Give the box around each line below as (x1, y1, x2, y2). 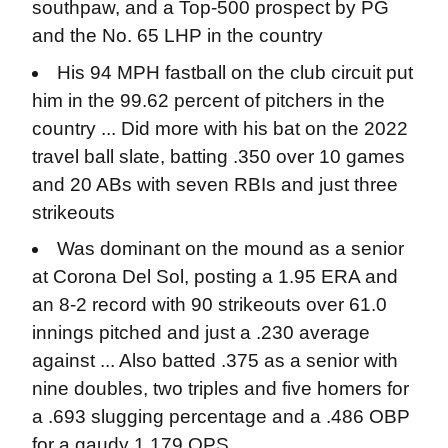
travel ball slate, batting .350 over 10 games (31, 145, 405, 167)
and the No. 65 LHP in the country (31, 24, 323, 46)
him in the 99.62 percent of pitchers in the (31, 89, 385, 111)
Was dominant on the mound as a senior (57, 238, 405, 260)
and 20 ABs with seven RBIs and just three (31, 173, 398, 195)
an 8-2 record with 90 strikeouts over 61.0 (31, 294, 387, 316)
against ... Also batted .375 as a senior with (31, 350, 398, 372)
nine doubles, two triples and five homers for (31, 378, 409, 400)
